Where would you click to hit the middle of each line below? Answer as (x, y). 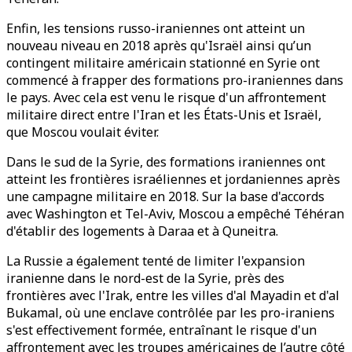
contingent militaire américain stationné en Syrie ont (163, 63)
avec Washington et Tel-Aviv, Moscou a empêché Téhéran (175, 214)
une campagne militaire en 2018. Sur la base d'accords (165, 196)
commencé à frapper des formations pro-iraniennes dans (175, 80)
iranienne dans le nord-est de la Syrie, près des (145, 278)
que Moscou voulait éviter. (82, 132)
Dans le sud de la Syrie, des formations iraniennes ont (166, 162)
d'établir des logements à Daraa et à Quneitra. (142, 231)
